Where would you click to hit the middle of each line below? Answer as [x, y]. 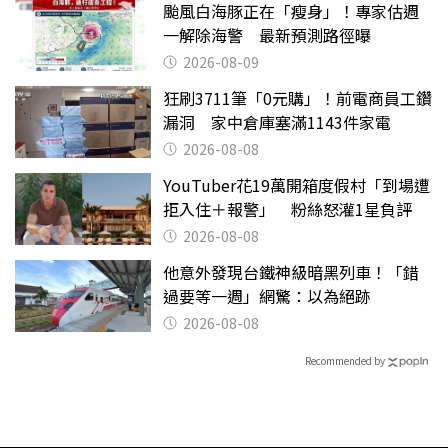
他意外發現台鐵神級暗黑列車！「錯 [291, 271]
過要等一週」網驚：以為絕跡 [267, 295]
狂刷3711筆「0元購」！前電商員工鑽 [297, 97]
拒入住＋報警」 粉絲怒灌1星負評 [287, 208]
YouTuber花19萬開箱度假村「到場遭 [296, 184]
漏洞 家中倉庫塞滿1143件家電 [277, 121]
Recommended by [345, 361]
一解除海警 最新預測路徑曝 [267, 34]
